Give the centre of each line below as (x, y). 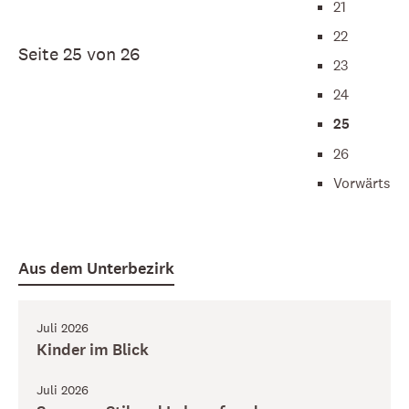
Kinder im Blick (93, 350)
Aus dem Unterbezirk (96, 269)
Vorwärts (362, 183)
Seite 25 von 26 (79, 54)
